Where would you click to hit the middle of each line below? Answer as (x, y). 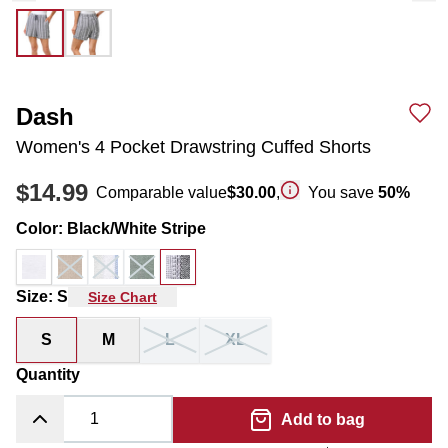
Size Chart (122, 297)
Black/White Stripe (136, 228)
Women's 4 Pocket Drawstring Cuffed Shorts (193, 147)
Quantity (48, 374)
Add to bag (322, 419)
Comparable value (161, 192)
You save (343, 192)
